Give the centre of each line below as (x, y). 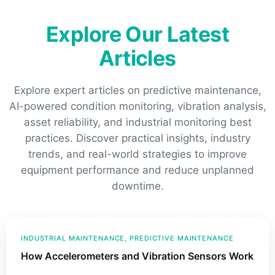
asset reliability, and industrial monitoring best (137, 122)
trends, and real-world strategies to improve (137, 154)
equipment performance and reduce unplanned (137, 170)
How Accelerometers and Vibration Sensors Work (137, 256)
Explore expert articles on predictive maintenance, (137, 90)
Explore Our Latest (137, 34)
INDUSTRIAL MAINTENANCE (73, 238)
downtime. (137, 186)
